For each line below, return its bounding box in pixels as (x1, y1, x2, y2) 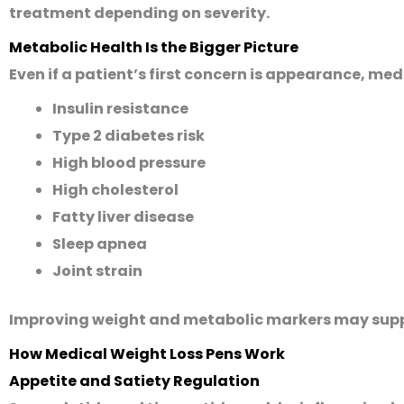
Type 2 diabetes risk (52, 125, 205, 146)
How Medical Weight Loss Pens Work (9, 344, 285, 364)
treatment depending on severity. (9, 3, 270, 23)
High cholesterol (52, 179, 179, 200)
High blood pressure (52, 152, 206, 173)
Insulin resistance (52, 98, 188, 119)
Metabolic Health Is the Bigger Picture (9, 37, 298, 58)
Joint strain (52, 261, 142, 281)
